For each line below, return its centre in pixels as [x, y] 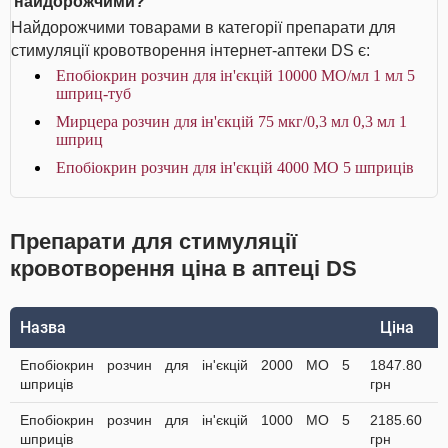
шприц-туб [93, 93]
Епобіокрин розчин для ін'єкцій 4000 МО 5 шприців [235, 167]
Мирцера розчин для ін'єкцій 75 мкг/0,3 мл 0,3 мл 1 [231, 121]
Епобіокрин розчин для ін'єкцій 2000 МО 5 [185, 365]
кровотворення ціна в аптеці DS [183, 268]
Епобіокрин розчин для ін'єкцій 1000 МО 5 [185, 420]
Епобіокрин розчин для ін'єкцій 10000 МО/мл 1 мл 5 [235, 75]
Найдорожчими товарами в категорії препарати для [203, 27]
